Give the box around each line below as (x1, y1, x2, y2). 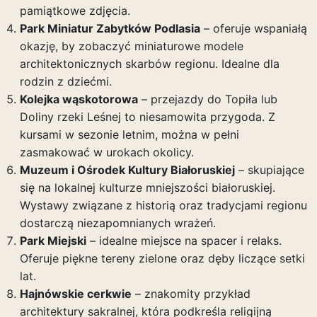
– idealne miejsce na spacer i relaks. (86, 234, 282, 248)
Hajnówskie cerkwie (19, 287, 132, 301)
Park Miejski (19, 234, 86, 248)
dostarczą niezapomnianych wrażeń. (19, 216, 216, 230)
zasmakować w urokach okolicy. (19, 145, 194, 159)
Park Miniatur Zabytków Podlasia (19, 21, 200, 35)
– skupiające (234, 163, 304, 177)
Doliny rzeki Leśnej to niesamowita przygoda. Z (19, 110, 275, 124)
